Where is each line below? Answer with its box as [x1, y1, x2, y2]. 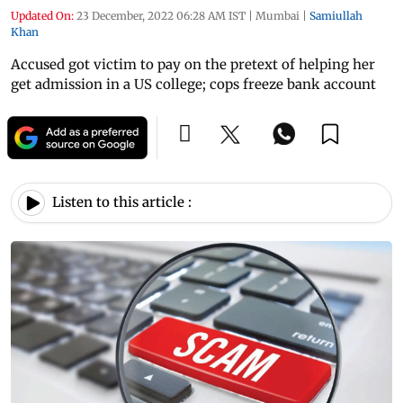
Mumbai [255, 8, 300, 22]
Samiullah [309, 8, 363, 22]
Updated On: [11, 8, 74, 22]
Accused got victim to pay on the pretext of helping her [11, 55, 375, 73]
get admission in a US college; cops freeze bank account [11, 75, 376, 93]
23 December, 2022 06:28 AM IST [76, 8, 246, 22]
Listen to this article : [52, 193, 192, 211]
